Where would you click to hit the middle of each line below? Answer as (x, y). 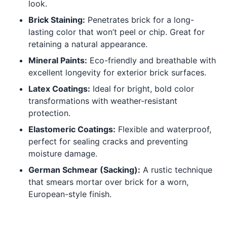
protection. (49, 113)
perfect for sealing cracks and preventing (108, 142)
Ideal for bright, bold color (142, 89)
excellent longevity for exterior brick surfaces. (117, 73)
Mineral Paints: (58, 61)
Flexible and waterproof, (163, 129)
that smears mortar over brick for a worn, (108, 182)
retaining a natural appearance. (88, 44)
